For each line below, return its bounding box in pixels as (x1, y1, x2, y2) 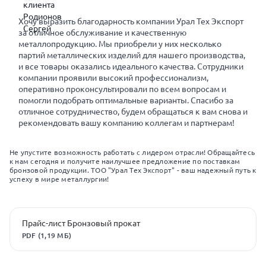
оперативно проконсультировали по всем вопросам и (18, 84, 226, 94)
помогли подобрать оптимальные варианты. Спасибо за (18, 96, 233, 105)
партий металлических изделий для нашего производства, (18, 50, 245, 60)
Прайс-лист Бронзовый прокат (22, 218, 140, 228)
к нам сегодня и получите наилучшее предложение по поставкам (9, 157, 240, 165)
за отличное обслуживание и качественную (18, 28, 186, 37)
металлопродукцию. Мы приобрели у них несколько (18, 39, 221, 49)
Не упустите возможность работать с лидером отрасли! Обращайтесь (9, 148, 255, 156)
